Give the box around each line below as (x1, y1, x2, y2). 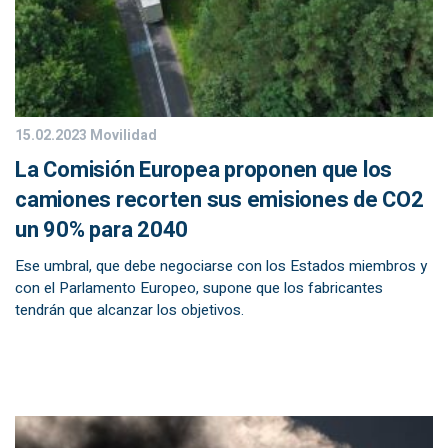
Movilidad (87, 125, 157, 146)
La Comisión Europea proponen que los (15, 154, 392, 186)
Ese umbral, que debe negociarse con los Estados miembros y (15, 255, 427, 277)
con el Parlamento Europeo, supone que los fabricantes (15, 277, 383, 299)
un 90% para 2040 (15, 214, 188, 246)
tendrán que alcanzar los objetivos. (15, 299, 244, 321)
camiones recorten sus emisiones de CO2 (15, 184, 424, 216)
